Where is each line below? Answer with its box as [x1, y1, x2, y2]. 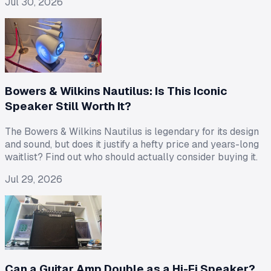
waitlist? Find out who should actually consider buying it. [5, 151, 258, 163]
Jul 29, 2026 [5, 173, 62, 186]
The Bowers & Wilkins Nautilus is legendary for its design [5, 125, 259, 138]
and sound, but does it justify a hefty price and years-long [5, 138, 259, 151]
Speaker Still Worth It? [5, 99, 131, 114]
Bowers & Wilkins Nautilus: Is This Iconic [5, 83, 227, 99]
